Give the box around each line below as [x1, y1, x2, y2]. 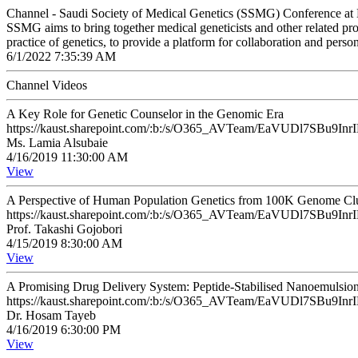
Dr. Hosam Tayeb [6, 308, 96, 322]
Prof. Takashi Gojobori [6, 222, 122, 236]
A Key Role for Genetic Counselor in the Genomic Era [6, 107, 284, 121]
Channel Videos [6, 78, 87, 92]
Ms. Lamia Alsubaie [6, 136, 108, 149]
